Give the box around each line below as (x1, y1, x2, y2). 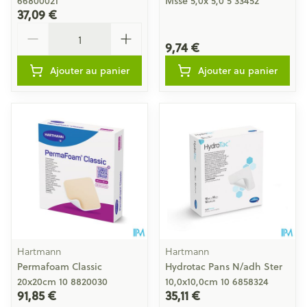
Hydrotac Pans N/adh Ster (165, 260, 282, 273)
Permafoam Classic (17, 260, 102, 273)
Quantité (16, 21, 62, 36)
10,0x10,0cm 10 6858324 (165, 275, 269, 288)
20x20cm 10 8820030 (17, 275, 108, 288)
